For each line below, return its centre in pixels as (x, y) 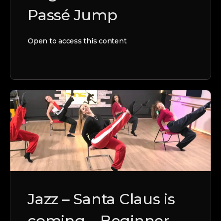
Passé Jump (73, 15)
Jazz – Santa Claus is (101, 199)
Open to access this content (77, 41)
